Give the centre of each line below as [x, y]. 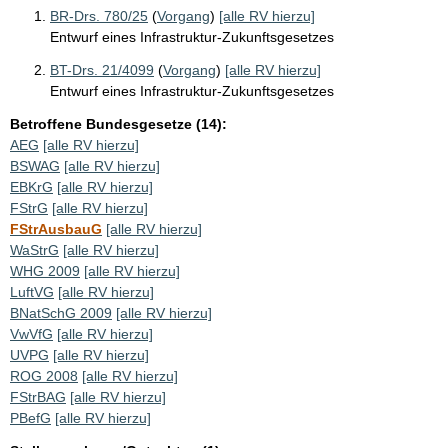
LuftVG [32, 291]
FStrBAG [38, 396]
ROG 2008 [44, 375]
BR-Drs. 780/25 [99, 15]
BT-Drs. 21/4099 [102, 69]
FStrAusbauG [56, 228]
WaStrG [34, 249]
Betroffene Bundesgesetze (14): [118, 123]
